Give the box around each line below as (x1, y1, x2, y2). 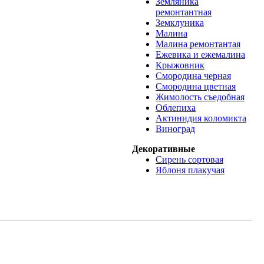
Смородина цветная (156, 81, 236, 91)
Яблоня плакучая (156, 165, 225, 175)
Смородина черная (156, 71, 231, 81)
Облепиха (156, 103, 196, 113)
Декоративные (132, 144, 195, 154)
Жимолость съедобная (156, 92, 245, 102)
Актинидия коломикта (156, 113, 246, 123)
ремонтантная (156, 7, 212, 17)
